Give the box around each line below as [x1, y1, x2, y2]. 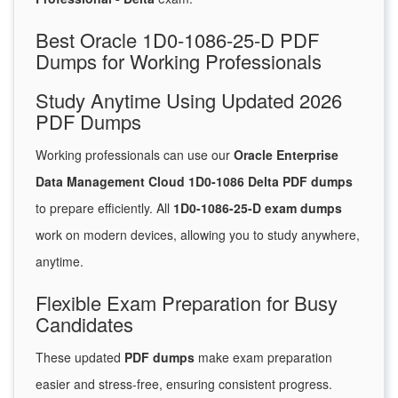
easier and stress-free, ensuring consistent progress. [36, 375, 332, 394]
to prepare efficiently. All [36, 199, 173, 218]
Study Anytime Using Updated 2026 [36, 86, 342, 115]
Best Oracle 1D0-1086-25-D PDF [36, 26, 319, 54]
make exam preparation [195, 348, 332, 367]
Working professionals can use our [36, 146, 234, 164]
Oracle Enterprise [234, 146, 338, 164]
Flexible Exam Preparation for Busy [36, 289, 338, 317]
